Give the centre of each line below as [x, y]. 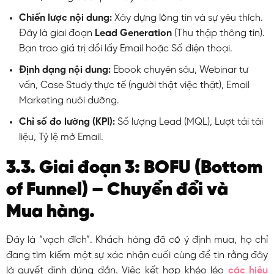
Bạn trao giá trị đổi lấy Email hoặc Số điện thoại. [125, 49]
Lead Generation [133, 34]
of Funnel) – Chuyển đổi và [117, 191]
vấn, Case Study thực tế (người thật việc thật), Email [134, 86]
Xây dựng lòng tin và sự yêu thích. [187, 18]
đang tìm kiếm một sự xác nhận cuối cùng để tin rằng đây [137, 256]
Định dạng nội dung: [65, 70]
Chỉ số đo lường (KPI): [67, 122]
